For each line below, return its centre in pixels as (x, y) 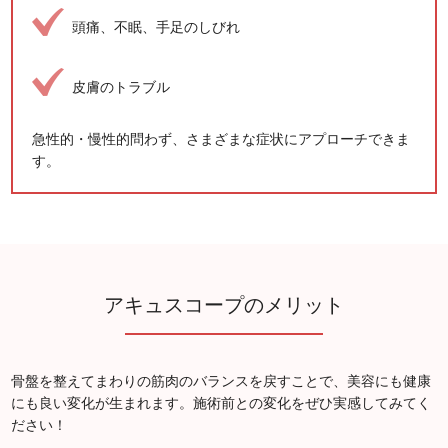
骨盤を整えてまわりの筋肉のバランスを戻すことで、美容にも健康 (221, 381)
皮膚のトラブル (121, 87)
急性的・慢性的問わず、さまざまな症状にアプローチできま (221, 139)
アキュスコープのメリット (224, 305)
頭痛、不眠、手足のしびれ (156, 27)
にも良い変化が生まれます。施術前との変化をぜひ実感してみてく (221, 403)
